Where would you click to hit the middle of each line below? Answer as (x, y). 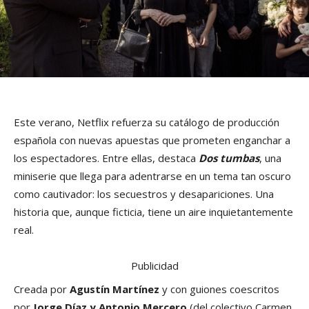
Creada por (42, 289)
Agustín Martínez (114, 289)
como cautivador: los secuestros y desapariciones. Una (144, 194)
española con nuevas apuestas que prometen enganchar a (152, 140)
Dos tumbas (229, 158)
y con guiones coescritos (219, 289)
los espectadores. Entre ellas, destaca (106, 158)
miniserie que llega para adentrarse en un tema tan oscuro (152, 176)
